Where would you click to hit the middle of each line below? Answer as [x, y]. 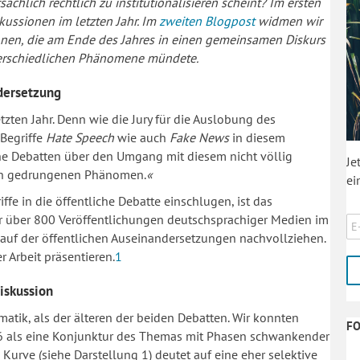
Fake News [199, 137]
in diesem [257, 137]
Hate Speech [80, 137]
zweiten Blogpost [207, 20]
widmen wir [288, 20]
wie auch [142, 137]
